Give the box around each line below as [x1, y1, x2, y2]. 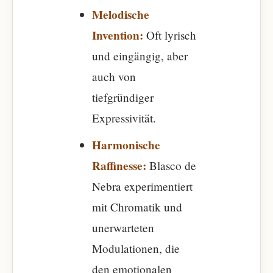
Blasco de [146, 158, 196, 173]
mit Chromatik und [92, 199, 182, 214]
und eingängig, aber [92, 48, 188, 63]
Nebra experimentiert [92, 179, 193, 194]
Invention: [92, 27, 143, 44]
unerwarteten [92, 220, 154, 235]
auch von [92, 69, 136, 84]
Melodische [92, 6, 149, 23]
